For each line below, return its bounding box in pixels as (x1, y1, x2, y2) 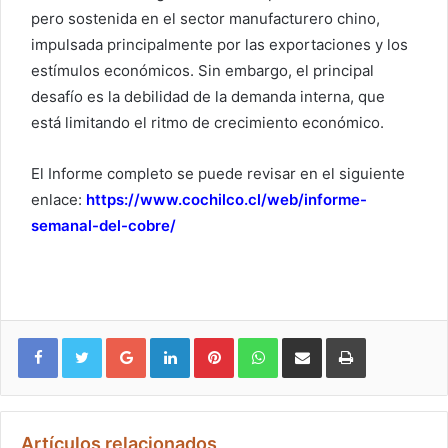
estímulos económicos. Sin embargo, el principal (31, 61, 374, 81)
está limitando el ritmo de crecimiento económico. (31, 113, 384, 133)
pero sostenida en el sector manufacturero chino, (31, 9, 380, 29)
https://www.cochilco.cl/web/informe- (86, 190, 367, 210)
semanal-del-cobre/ (31, 216, 176, 236)
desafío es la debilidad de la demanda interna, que (31, 87, 385, 107)
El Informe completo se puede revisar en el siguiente (31, 164, 405, 184)
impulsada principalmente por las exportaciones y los (31, 35, 408, 55)
